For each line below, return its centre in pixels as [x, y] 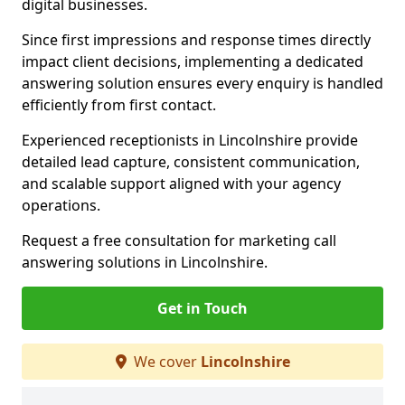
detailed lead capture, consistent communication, [191, 162]
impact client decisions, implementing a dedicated [193, 61]
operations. [61, 205]
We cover [165, 362]
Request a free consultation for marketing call [179, 240]
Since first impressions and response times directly [196, 40]
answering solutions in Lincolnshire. [146, 262]
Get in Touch [202, 308]
